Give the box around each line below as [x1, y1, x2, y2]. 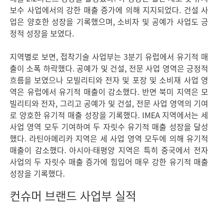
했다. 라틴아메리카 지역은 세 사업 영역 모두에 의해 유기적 [10, 132, 208, 144]
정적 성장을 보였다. [10, 27, 74, 39]
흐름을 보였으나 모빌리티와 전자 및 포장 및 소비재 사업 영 [10, 74, 208, 86]
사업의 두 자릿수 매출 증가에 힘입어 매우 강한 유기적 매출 [10, 156, 208, 167]
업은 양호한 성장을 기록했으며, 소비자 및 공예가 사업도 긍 [10, 16, 208, 27]
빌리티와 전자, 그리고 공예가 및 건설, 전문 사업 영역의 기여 [10, 97, 208, 109]
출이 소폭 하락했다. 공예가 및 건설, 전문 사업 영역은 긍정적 [10, 62, 208, 74]
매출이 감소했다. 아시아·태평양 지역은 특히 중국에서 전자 [10, 144, 208, 156]
